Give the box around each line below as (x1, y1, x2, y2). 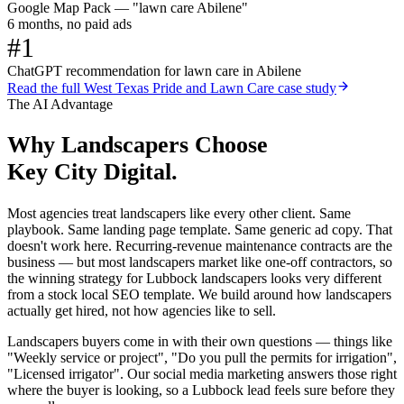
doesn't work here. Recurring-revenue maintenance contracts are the (7, 238, 392, 254)
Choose (188, 132, 268, 159)
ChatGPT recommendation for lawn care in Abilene (7, 62, 301, 78)
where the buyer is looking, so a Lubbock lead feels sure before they (7, 382, 395, 399)
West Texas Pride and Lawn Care (84, 79, 274, 96)
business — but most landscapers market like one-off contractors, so (7, 254, 392, 271)
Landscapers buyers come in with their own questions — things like (7, 334, 392, 350)
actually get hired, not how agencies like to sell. (7, 303, 276, 319)
